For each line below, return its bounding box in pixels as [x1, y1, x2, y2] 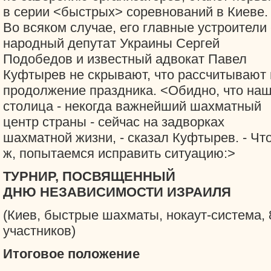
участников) [3, 223, 76, 238]
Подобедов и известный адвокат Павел [3, 51, 247, 67]
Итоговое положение [3, 246, 140, 261]
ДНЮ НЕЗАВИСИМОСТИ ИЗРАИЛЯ [3, 184, 231, 200]
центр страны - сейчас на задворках [3, 114, 224, 129]
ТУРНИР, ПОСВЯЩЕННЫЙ [3, 169, 175, 184]
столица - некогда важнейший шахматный [3, 99, 261, 114]
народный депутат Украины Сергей [3, 36, 220, 51]
